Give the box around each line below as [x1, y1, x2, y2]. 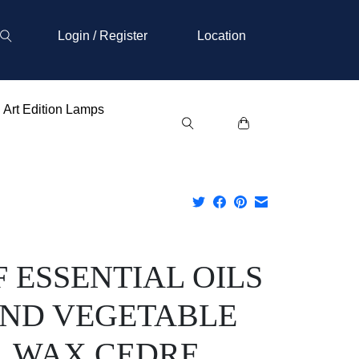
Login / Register [57, 29, 147, 42]
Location [196, 29, 246, 42]
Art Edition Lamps [2, 103, 104, 116]
